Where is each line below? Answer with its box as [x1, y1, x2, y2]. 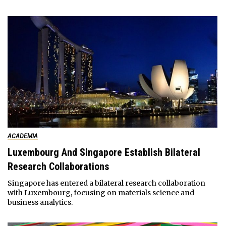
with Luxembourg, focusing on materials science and [7, 188, 194, 197]
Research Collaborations [7, 160, 109, 173]
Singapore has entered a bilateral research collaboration [7, 178, 205, 188]
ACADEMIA [7, 132, 38, 140]
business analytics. [7, 197, 73, 207]
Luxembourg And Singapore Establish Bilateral [7, 146, 200, 158]
